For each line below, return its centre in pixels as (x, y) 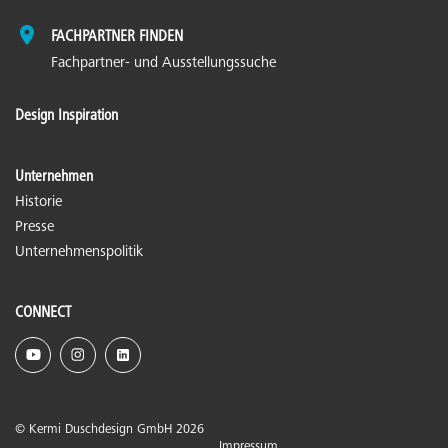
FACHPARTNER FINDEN (117, 36)
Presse (34, 227)
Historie (38, 202)
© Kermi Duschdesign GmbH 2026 (109, 430)
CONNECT (43, 312)
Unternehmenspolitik (79, 252)
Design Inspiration (66, 115)
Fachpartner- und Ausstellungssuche (163, 63)
